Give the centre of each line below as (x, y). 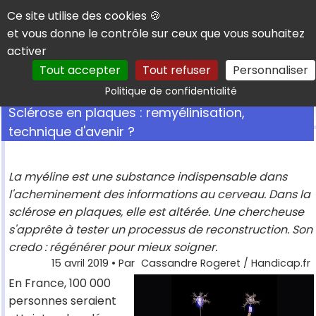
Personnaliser (270, 70)
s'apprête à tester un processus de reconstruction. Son (160, 230)
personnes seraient (62, 301)
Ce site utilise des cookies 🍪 (84, 16)
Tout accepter (80, 70)
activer (27, 51)
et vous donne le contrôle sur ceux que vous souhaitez (156, 34)
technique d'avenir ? (72, 132)
